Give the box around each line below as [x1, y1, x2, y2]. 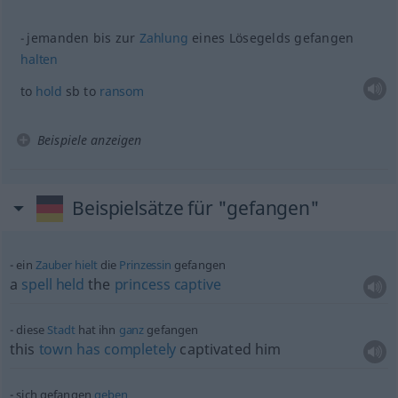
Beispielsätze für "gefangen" [72, 195, 320, 220]
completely [103, 339, 177, 359]
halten [20, 51, 59, 68]
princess [114, 275, 171, 294]
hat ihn [75, 322, 119, 338]
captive [173, 275, 221, 294]
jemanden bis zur [27, 29, 139, 46]
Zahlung [139, 29, 188, 46]
